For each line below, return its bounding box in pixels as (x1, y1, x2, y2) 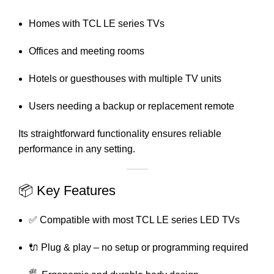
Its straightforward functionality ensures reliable (18, 128, 221, 139)
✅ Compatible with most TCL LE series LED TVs (29, 214, 240, 225)
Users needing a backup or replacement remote (29, 100, 234, 111)
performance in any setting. (18, 143, 135, 154)
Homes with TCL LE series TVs (29, 18, 165, 29)
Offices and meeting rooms (29, 45, 144, 56)
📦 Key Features (18, 182, 116, 198)
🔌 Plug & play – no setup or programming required (29, 242, 248, 253)
